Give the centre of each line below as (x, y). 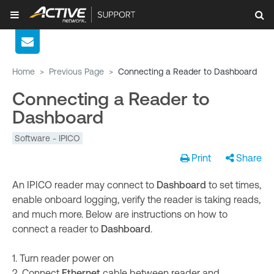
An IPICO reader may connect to (84, 185)
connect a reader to (57, 229)
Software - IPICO (47, 138)
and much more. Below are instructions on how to (120, 214)
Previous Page (76, 72)
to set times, (235, 185)
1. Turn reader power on (63, 258)
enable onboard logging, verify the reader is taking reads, (136, 199)
